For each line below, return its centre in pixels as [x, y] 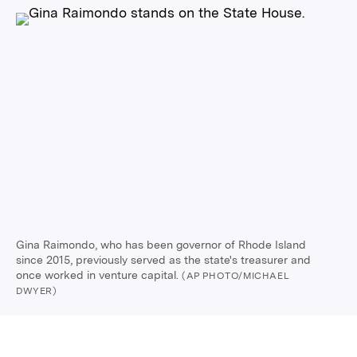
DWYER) [37, 290]
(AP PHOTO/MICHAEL [236, 275]
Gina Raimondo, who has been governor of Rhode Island [161, 244]
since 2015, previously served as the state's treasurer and [163, 259]
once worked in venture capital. [99, 275]
